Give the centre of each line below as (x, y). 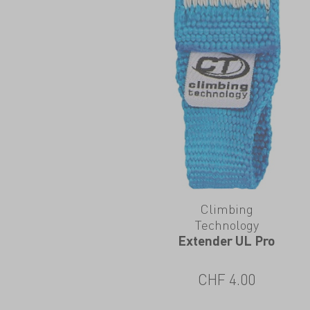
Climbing (226, 208)
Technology (226, 224)
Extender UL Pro (227, 240)
